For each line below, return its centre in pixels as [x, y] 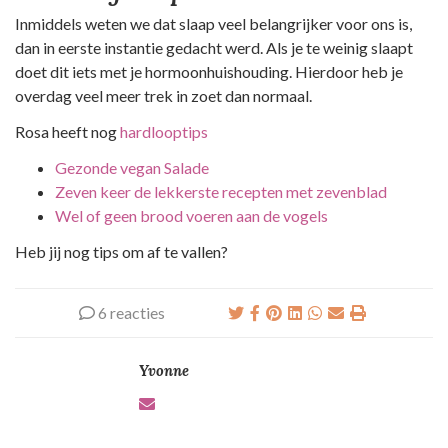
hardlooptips [164, 131]
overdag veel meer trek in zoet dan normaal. [163, 95]
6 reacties [129, 312]
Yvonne [164, 370]
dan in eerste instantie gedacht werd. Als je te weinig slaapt [214, 47]
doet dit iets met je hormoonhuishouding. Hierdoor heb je [209, 71]
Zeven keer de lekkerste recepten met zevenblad [221, 191]
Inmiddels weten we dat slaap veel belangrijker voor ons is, [213, 23]
